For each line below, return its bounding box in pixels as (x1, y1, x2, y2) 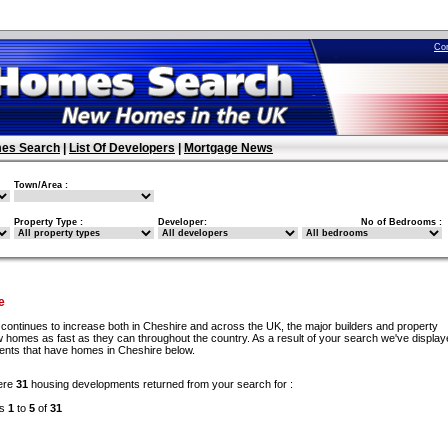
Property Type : (14, 217, 83, 227)
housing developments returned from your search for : (28, 378, 293, 391)
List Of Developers (69, 141, 175, 155)
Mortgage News (184, 141, 273, 155)
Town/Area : (14, 180, 68, 190)
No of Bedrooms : (361, 217, 442, 227)
